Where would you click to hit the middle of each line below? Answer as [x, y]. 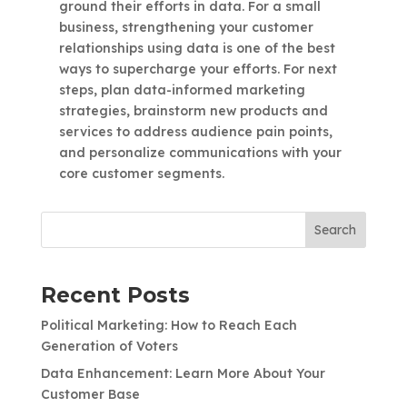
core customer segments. [141, 173]
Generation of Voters [109, 346]
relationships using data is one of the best [197, 48]
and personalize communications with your [200, 152]
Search [336, 229]
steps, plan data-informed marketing [182, 89]
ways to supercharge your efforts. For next [198, 69]
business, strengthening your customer [186, 27]
